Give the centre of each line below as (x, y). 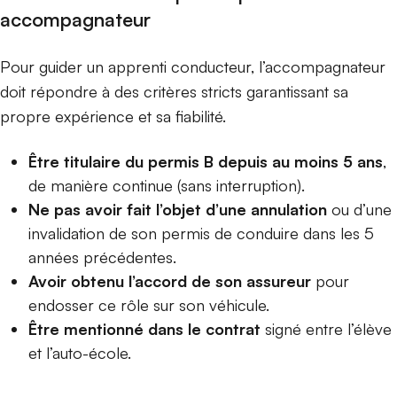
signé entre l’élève (326, 329)
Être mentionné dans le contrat (144, 329)
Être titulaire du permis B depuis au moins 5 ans (206, 162)
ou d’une (359, 210)
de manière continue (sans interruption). (169, 186)
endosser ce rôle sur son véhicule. (151, 305)
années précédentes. (105, 257)
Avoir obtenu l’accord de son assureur (170, 281)
